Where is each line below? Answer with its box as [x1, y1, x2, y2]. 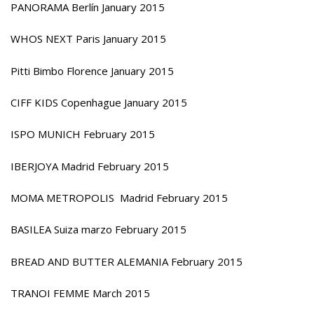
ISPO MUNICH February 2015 [11, 127, 155, 142]
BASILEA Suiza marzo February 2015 [11, 222, 186, 237]
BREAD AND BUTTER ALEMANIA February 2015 [11, 254, 243, 268]
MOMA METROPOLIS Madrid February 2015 [11, 190, 228, 205]
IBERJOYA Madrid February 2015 [11, 158, 169, 173]
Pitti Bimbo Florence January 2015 [11, 63, 174, 78]
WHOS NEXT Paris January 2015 [11, 32, 166, 46]
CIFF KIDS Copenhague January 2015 [11, 95, 187, 109]
